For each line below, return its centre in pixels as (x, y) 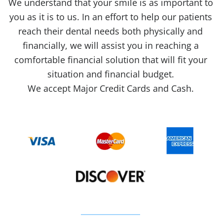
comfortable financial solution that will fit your (110, 60)
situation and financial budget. (110, 74)
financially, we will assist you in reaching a (110, 46)
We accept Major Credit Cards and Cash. (110, 89)
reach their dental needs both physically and (110, 31)
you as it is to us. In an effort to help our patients (110, 17)
